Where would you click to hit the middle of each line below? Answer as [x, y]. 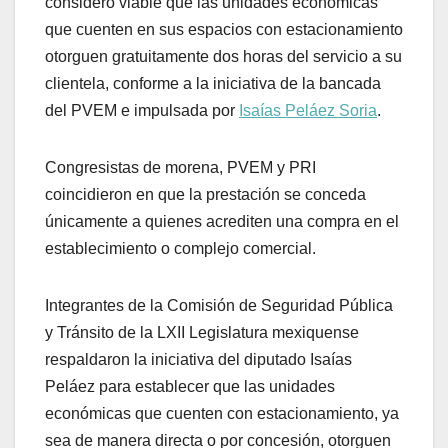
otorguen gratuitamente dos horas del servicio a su [223, 56]
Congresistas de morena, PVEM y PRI [180, 167]
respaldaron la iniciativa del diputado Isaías [198, 359]
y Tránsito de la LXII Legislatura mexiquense [202, 332]
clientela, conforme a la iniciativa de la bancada [213, 83]
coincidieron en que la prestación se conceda [205, 194]
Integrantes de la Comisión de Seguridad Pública [219, 305]
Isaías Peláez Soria [308, 110]
